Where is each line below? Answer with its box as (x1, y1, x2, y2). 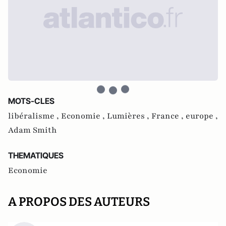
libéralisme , (8, 110, 61, 122)
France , (151, 110, 186, 122)
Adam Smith (8, 125, 57, 136)
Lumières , (107, 110, 151, 122)
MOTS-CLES (8, 96, 54, 106)
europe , (186, 110, 218, 122)
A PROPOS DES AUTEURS (8, 195, 150, 209)
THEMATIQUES (8, 150, 64, 160)
